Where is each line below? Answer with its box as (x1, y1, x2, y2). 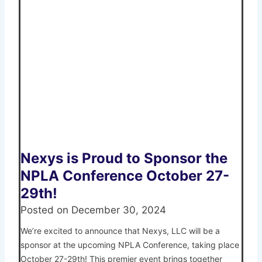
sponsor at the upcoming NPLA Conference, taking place (20, 240, 239, 250)
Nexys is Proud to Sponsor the (20, 150, 227, 167)
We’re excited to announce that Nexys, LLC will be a (20, 226, 220, 236)
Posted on (20, 204, 71, 216)
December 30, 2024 (71, 204, 166, 216)
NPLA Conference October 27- (20, 167, 229, 185)
